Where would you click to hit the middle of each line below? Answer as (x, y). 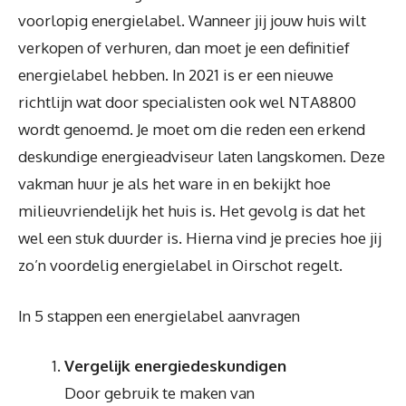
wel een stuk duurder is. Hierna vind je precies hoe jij (200, 238)
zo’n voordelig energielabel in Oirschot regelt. (180, 265)
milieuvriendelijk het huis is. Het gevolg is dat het (192, 211)
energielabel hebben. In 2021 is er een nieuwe (176, 75)
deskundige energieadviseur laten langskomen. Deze (202, 156)
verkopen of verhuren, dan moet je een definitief (184, 48)
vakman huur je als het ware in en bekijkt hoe (174, 184)
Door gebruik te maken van (159, 393)
